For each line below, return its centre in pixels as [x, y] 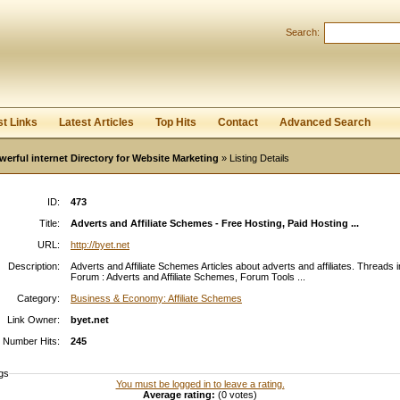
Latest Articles [96, 122]
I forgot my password [117, 75]
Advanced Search [325, 122]
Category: [38, 298]
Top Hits [176, 122]
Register [40, 75]
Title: [50, 223]
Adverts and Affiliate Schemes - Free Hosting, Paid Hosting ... [215, 223]
